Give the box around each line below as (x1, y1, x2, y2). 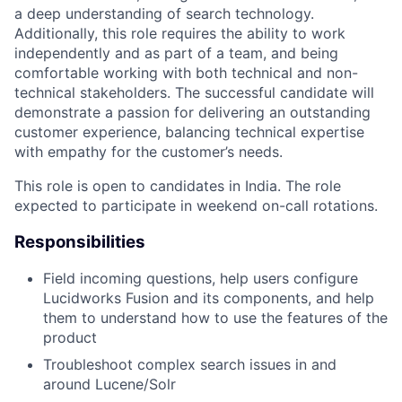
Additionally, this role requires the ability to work (14, 24, 345, 42)
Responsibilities (14, 231, 145, 252)
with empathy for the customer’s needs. (14, 143, 283, 161)
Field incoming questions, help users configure (43, 269, 358, 288)
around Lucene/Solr (43, 375, 176, 394)
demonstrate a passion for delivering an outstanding (14, 103, 371, 121)
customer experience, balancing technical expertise (14, 123, 364, 141)
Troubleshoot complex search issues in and (43, 355, 336, 374)
